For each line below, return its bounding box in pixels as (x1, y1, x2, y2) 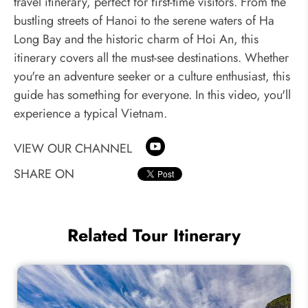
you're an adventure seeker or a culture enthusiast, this (14, 67, 290, 85)
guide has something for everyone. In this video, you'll (14, 86, 291, 104)
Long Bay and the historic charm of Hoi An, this (14, 30, 258, 48)
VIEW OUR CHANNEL (14, 140, 132, 157)
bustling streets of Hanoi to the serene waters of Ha (14, 12, 274, 30)
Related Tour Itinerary (67, 223, 241, 247)
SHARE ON (14, 165, 74, 183)
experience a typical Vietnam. (14, 104, 167, 122)
